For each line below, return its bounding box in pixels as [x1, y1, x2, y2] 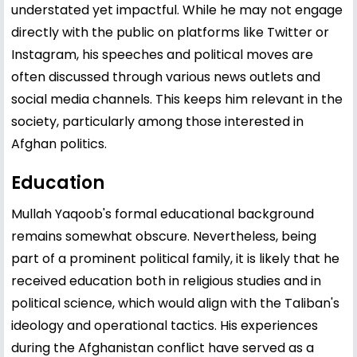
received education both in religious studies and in [11, 271, 321, 290]
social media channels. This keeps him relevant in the [11, 89, 343, 108]
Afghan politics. [11, 134, 107, 153]
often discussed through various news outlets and [11, 67, 320, 86]
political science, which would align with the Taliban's [11, 293, 339, 312]
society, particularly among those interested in [11, 112, 304, 131]
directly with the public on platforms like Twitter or [11, 22, 329, 41]
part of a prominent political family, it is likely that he [11, 249, 339, 268]
